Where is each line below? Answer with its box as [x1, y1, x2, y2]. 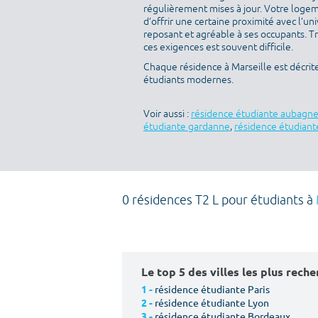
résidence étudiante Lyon [155, 296, 269, 309]
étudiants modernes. [143, 74, 234, 86]
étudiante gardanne [143, 121, 230, 133]
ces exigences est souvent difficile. [143, 41, 293, 53]
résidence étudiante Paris [155, 283, 270, 295]
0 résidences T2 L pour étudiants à [122, 192, 316, 208]
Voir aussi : [143, 108, 191, 120]
